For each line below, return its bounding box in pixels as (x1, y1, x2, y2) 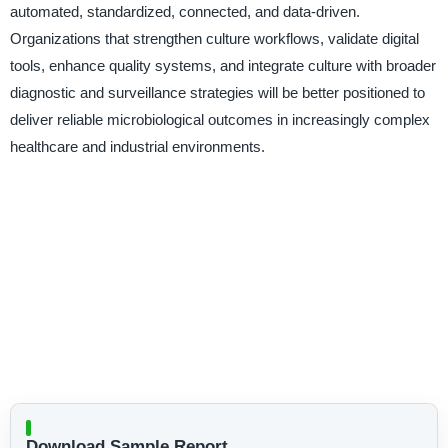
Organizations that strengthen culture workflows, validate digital (9, 30, 419, 48)
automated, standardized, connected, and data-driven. (9, 3, 360, 21)
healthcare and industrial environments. (9, 138, 265, 156)
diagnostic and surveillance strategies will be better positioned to (9, 84, 425, 102)
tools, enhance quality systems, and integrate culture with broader (9, 57, 436, 75)
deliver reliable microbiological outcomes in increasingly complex (9, 111, 430, 129)
